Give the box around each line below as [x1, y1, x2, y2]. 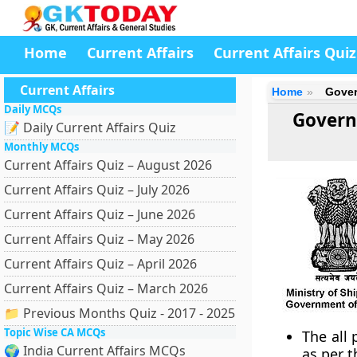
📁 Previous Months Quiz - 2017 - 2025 [4, 304, 235, 322]
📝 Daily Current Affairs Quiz [4, 119, 176, 136]
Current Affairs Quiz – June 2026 [4, 206, 195, 223]
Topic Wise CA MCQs [4, 325, 105, 339]
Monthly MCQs [4, 139, 79, 154]
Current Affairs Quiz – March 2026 [4, 280, 208, 297]
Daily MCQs [4, 102, 61, 116]
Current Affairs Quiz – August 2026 [4, 156, 212, 174]
